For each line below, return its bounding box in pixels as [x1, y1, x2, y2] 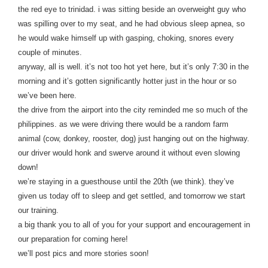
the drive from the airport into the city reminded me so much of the [18, 105, 248, 115]
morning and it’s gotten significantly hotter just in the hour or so [18, 77, 236, 86]
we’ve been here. [18, 91, 77, 100]
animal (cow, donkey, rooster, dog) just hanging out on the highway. [18, 134, 249, 144]
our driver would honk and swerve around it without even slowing [18, 148, 240, 158]
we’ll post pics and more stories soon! [18, 249, 149, 258]
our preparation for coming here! [18, 234, 128, 244]
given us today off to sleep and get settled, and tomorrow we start [18, 191, 245, 201]
